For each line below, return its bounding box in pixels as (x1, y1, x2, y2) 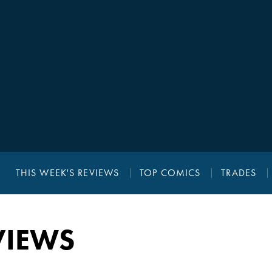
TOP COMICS (140, 167, 201, 179)
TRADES (221, 167, 257, 179)
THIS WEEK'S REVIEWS (15, 167, 120, 179)
